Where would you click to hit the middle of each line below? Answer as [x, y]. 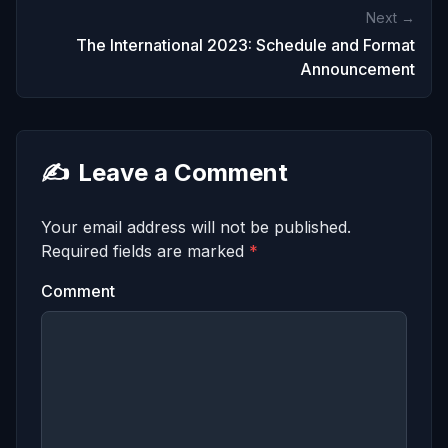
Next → [390, 17]
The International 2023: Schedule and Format [245, 44]
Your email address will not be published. [196, 226]
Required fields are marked [145, 250]
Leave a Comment [183, 172]
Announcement [357, 68]
